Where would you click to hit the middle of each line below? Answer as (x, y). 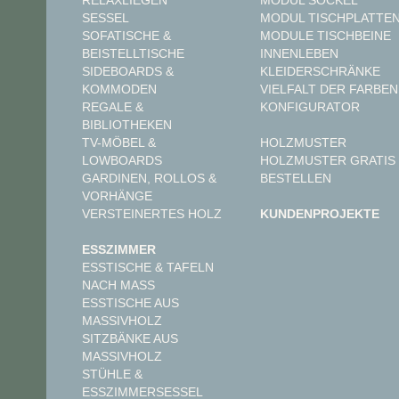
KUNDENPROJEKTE (320, 214)
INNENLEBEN (299, 54)
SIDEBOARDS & (128, 72)
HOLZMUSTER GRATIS (328, 161)
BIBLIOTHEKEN (127, 125)
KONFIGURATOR (310, 107)
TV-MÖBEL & (119, 143)
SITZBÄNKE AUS (130, 339)
